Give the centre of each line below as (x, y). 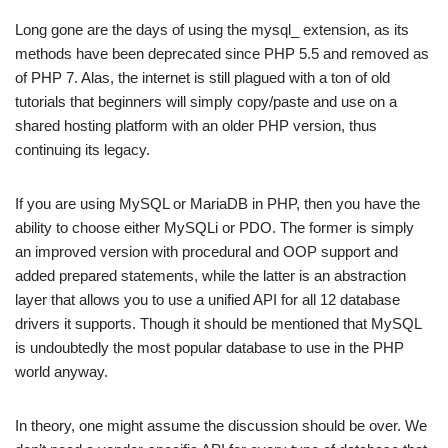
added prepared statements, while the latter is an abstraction (210, 275)
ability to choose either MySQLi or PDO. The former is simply (214, 227)
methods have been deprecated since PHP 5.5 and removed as (222, 53)
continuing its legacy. (82, 149)
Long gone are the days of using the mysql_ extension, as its (212, 29)
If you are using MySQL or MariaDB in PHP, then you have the (217, 203)
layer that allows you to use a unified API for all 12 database (207, 299)
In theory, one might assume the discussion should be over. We (221, 425)
